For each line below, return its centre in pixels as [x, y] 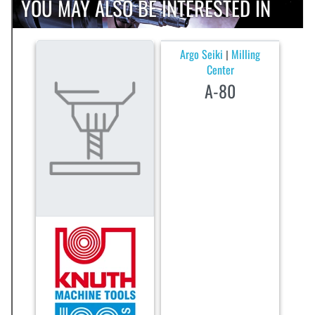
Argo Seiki [202, 54]
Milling [246, 54]
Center [220, 69]
